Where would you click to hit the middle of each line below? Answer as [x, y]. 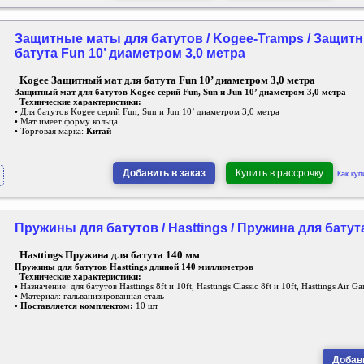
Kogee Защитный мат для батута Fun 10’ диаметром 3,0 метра [167, 80]
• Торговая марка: [50, 131]
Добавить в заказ [164, 173]
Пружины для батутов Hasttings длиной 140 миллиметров [134, 267]
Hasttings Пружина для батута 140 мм [110, 255]
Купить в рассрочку [279, 173]
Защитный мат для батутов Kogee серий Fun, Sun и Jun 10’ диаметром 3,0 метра [180, 92]
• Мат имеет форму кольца [66, 121]
